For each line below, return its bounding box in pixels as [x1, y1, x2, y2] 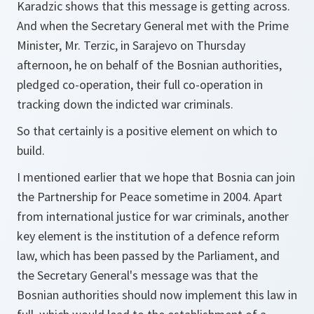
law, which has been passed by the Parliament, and [17, 247, 280, 264]
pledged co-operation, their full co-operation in [17, 76, 263, 93]
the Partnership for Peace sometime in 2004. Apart [17, 189, 282, 205]
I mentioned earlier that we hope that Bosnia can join [17, 169, 295, 185]
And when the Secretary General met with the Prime [17, 18, 289, 34]
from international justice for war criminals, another [17, 208, 289, 224]
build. [17, 142, 45, 158]
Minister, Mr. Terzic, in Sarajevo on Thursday [17, 37, 245, 53]
